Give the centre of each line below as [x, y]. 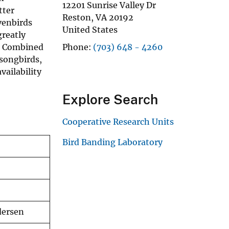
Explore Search [110, 99]
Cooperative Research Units [118, 121]
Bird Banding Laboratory [112, 142]
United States [90, 29]
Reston [77, 17]
